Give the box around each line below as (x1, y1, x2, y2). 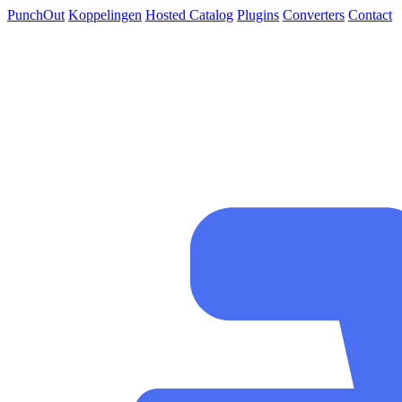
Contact (348, 7, 392, 22)
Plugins (237, 7, 279, 22)
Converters (283, 7, 345, 22)
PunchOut (7, 7, 65, 22)
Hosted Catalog (145, 7, 233, 22)
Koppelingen (68, 7, 142, 22)
